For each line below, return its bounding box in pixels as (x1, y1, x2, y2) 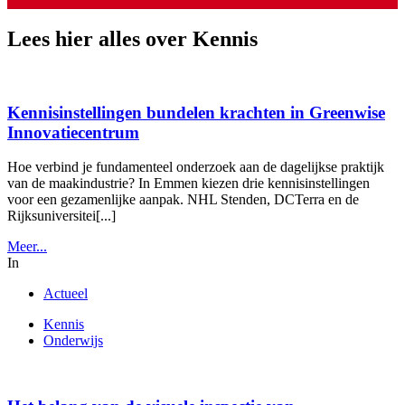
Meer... (7, 239, 47, 255)
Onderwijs (43, 333, 103, 349)
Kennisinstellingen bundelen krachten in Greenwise (7, 102, 385, 122)
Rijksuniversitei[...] (7, 208, 116, 224)
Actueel (43, 286, 88, 302)
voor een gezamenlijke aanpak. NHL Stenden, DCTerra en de (7, 192, 359, 208)
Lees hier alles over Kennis (7, 26, 258, 51)
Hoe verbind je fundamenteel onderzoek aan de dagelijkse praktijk (7, 159, 384, 175)
